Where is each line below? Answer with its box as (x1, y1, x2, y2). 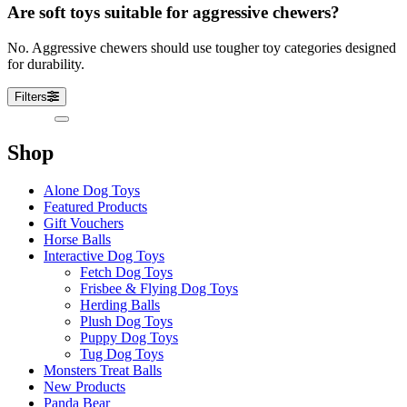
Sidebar (7, 105, 51, 122)
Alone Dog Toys (44, 183, 140, 199)
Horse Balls (44, 232, 111, 248)
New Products (44, 379, 125, 395)
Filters (15, 89, 47, 104)
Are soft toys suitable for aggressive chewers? (7, 2, 340, 22)
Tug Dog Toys (80, 346, 164, 362)
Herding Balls (80, 297, 160, 313)
